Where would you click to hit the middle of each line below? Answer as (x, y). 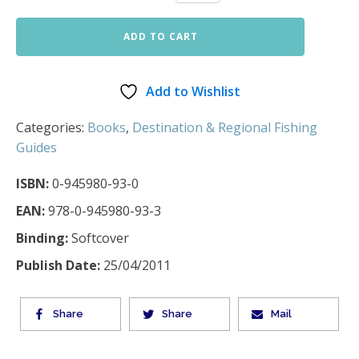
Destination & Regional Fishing (225, 128)
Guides (36, 148)
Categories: (52, 128)
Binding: (42, 238)
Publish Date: (58, 266)
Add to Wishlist (193, 92)
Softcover (99, 238)
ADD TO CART (160, 37)
